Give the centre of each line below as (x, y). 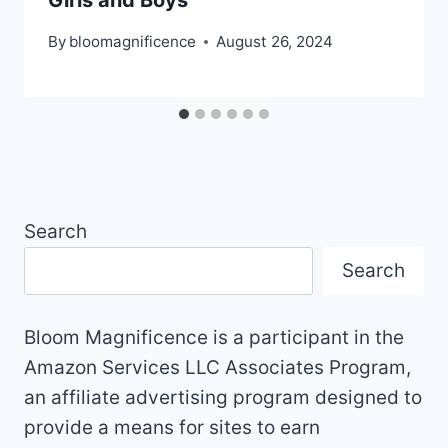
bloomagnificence (133, 41)
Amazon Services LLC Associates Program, (217, 368)
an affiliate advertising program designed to (223, 398)
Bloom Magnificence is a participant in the (214, 338)
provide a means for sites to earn (172, 428)
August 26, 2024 (275, 41)
